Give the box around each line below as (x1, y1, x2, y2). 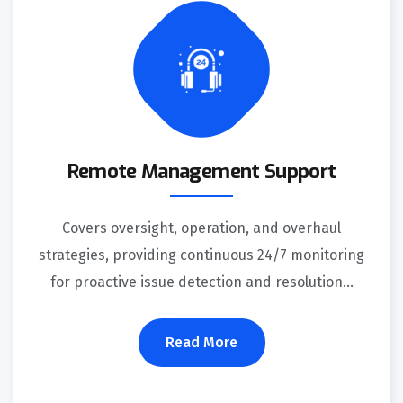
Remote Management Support (67, 158, 336, 185)
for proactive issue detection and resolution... (49, 273, 354, 291)
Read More (166, 334, 237, 352)
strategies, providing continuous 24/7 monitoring (39, 246, 364, 264)
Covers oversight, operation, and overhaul (62, 219, 341, 237)
